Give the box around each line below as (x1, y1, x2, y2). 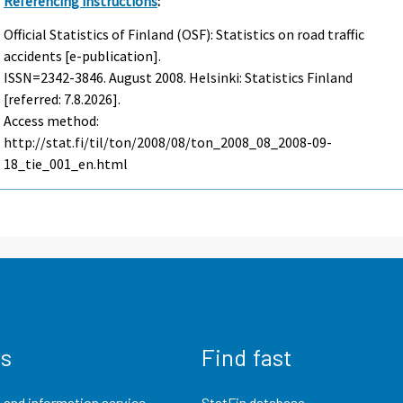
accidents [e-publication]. (4, 46, 162, 65)
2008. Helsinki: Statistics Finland (152, 67, 354, 86)
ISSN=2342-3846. (4, 67, 110, 86)
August (109, 67, 153, 86)
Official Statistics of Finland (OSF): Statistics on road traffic (4, 24, 365, 43)
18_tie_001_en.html (4, 154, 129, 173)
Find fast (201, 343, 292, 372)
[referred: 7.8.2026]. (4, 89, 121, 108)
